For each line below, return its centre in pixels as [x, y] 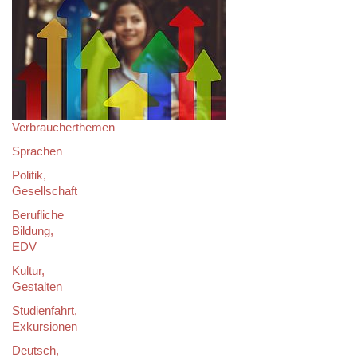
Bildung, [33, 231]
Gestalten [37, 286]
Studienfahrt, [45, 310]
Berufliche [38, 215]
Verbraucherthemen [63, 127]
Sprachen [37, 151]
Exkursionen [45, 326]
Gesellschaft [45, 191]
